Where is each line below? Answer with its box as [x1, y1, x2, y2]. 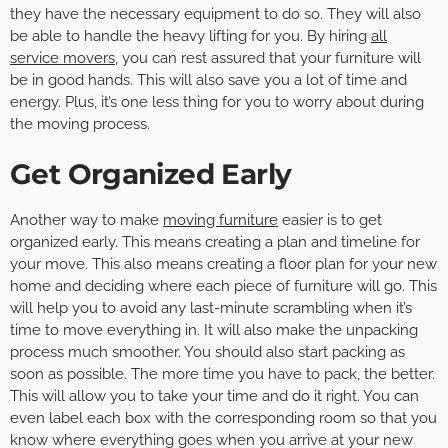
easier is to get [278, 210, 382, 229]
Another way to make [10, 210, 163, 229]
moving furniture [163, 210, 278, 229]
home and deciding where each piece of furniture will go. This [10, 276, 437, 295]
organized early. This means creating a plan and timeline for [10, 232, 420, 251]
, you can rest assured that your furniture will [115, 48, 421, 67]
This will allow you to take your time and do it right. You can [10, 386, 419, 405]
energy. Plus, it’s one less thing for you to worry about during [10, 92, 424, 111]
